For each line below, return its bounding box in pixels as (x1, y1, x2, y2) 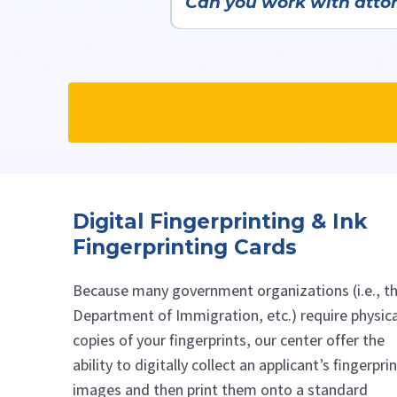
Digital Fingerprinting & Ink (73, 209, 367, 234)
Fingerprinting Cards (73, 235, 297, 260)
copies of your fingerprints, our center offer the (73, 330, 385, 350)
